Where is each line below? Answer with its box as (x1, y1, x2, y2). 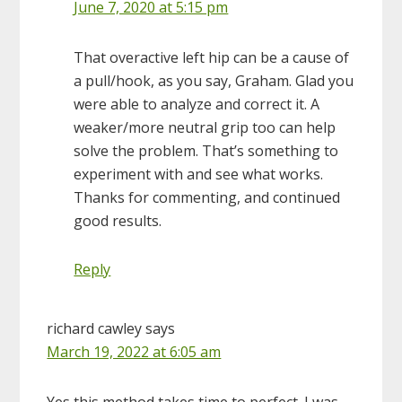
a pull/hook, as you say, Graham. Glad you (74, 70, 354, 91)
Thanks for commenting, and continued (74, 187, 341, 207)
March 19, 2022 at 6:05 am (47, 341, 222, 362)
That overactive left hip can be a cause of (74, 47, 350, 67)
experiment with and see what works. (74, 163, 324, 184)
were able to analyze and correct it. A (74, 93, 320, 114)
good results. (74, 210, 162, 231)
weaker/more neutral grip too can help (74, 117, 336, 137)
